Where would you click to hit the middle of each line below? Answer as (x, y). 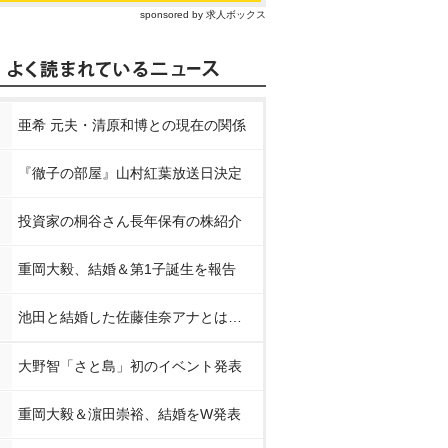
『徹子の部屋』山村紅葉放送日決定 (130, 173)
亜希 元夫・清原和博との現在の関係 (132, 125)
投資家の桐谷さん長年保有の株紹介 (130, 221)
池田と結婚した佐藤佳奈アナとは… (130, 317)
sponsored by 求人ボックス (203, 14)
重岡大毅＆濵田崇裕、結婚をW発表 (129, 414)
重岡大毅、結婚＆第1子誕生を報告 (127, 269)
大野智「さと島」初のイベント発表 (130, 366)
